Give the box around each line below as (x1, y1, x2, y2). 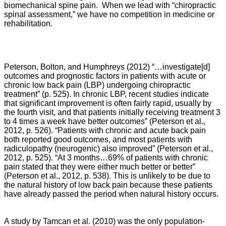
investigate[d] (162, 63, 210, 71)
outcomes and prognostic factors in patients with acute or (4, 72, 206, 80)
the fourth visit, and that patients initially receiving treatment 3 (4, 108, 220, 117)
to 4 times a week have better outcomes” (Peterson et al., (4, 117, 205, 126)
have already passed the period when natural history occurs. (4, 190, 218, 198)
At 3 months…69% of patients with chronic (58, 153, 208, 162)
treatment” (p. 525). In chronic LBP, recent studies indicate (4, 90, 209, 98)
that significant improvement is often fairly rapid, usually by (4, 99, 211, 107)
